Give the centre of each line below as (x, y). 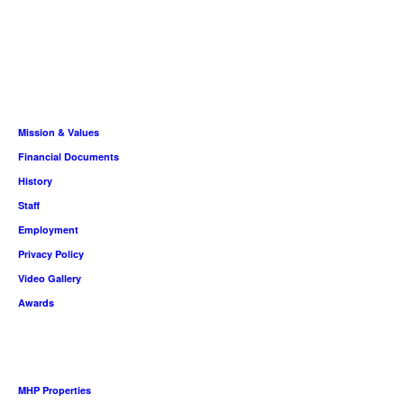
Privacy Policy (51, 254)
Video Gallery (50, 279)
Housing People (56, 342)
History (35, 181)
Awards (36, 303)
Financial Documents (69, 157)
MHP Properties (55, 390)
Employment (48, 230)
